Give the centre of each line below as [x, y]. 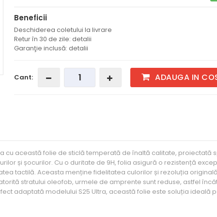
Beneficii [31, 18]
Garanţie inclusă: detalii [51, 48]
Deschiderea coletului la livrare [63, 30]
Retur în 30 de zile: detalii [53, 39]
